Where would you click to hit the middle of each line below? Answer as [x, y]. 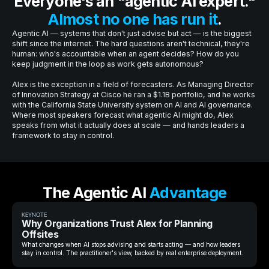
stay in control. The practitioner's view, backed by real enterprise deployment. [133, 252]
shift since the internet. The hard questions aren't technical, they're [131, 44]
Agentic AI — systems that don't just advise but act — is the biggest [131, 34]
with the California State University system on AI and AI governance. [132, 105]
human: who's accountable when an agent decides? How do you [125, 54]
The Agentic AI [96, 193]
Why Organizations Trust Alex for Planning [117, 223]
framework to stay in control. [63, 136]
